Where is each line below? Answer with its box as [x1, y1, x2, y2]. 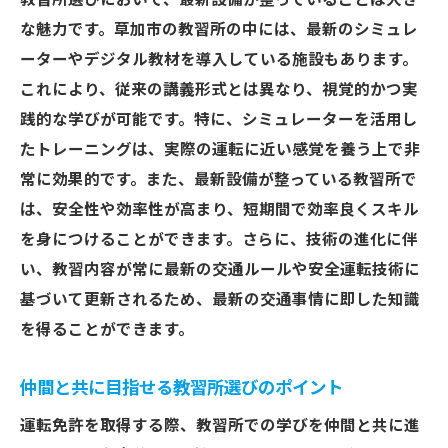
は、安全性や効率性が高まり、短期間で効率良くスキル [20, 201, 419, 219]
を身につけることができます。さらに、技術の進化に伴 [20, 231, 418, 249]
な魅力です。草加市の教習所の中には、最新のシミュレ [20, 21, 418, 39]
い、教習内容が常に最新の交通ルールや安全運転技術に [20, 261, 420, 279]
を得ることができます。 [20, 321, 194, 339]
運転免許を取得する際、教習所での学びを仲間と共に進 [20, 417, 420, 435]
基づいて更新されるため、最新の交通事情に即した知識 [20, 291, 420, 309]
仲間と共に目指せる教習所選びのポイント [20, 378, 343, 398]
